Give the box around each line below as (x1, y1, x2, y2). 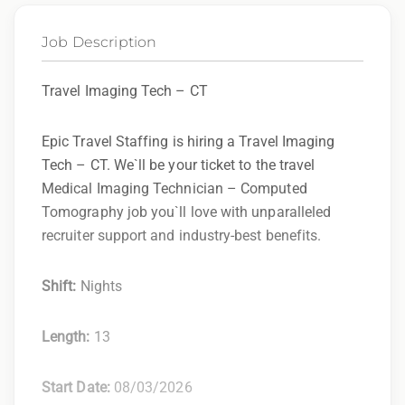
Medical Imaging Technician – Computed (42, 179, 307, 197)
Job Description (42, 33, 157, 51)
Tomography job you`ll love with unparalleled (42, 202, 332, 221)
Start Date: (42, 378, 114, 396)
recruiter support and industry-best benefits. (42, 226, 322, 244)
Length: (42, 327, 94, 345)
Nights (80, 277, 122, 295)
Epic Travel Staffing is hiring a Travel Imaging (42, 132, 335, 150)
